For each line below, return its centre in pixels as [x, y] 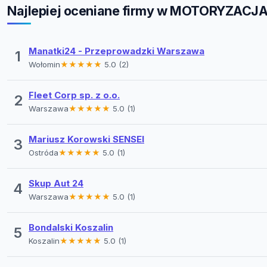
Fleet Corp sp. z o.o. [74, 95]
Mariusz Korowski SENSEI [86, 139]
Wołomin [44, 64]
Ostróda [44, 152]
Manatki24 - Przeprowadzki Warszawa [117, 51]
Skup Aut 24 [56, 183]
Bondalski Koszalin [71, 227]
